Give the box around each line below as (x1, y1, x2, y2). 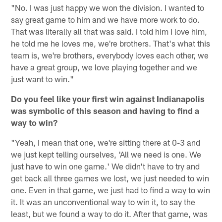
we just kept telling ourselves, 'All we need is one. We (11, 149, 202, 159)
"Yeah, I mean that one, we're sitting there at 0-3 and (11, 137, 201, 147)
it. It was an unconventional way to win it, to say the (11, 196, 196, 207)
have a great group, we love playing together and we (11, 61, 198, 72)
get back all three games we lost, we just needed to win (11, 172, 210, 183)
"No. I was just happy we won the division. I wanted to (11, 2, 205, 12)
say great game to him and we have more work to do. (11, 14, 200, 24)
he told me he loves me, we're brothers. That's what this (11, 38, 211, 48)
